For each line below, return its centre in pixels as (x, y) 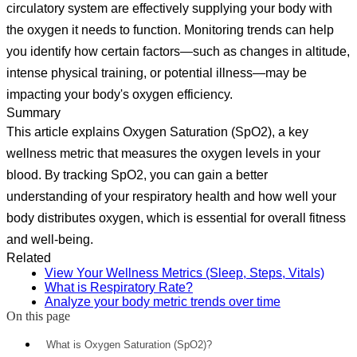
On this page (38, 316)
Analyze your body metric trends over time (163, 301)
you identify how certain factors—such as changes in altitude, (178, 51)
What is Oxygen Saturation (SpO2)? (129, 344)
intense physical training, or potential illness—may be (157, 73)
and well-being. (50, 239)
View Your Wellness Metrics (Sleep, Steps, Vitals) (184, 273)
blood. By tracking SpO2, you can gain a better (137, 175)
